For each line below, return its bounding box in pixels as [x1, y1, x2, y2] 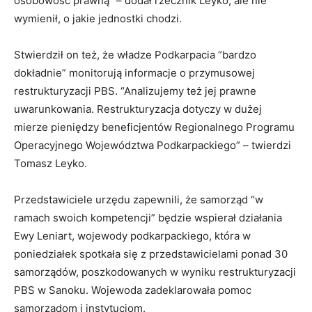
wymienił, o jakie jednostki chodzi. [14, 12, 187, 26]
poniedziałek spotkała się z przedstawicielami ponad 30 [14, 247, 288, 261]
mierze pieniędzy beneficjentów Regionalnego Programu [14, 120, 295, 134]
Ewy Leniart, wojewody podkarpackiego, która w [14, 229, 251, 243]
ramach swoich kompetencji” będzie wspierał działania [14, 211, 282, 225]
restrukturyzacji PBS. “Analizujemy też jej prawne [14, 84, 256, 98]
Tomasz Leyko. [14, 157, 90, 171]
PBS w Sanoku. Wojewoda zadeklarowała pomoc [14, 283, 251, 297]
